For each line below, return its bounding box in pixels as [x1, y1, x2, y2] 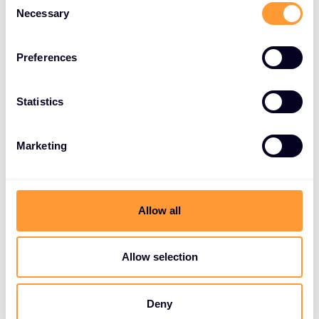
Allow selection [121, 251, 198, 263]
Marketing [16, 140, 67, 152]
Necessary [16, 7, 69, 19]
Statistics [16, 95, 63, 108]
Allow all [138, 204, 181, 216]
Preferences [16, 51, 78, 63]
